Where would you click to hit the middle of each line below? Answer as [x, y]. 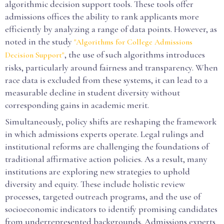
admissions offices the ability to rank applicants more [102, 16]
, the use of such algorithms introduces [135, 54]
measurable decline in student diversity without [92, 92]
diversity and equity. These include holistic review [95, 184]
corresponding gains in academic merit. [77, 105]
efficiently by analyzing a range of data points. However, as [111, 29]
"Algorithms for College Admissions [133, 42]
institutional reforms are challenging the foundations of [107, 146]
